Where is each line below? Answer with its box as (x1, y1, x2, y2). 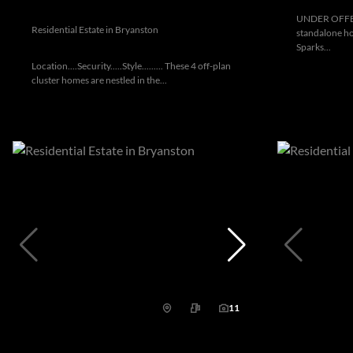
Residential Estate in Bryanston (32, 24, 158, 36)
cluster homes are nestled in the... (32, 74, 167, 87)
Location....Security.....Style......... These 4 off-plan (32, 60, 231, 72)
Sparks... (296, 41, 331, 54)
